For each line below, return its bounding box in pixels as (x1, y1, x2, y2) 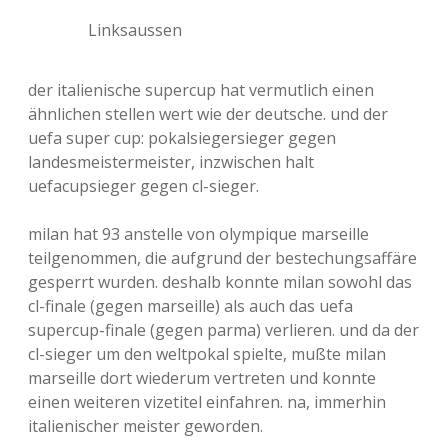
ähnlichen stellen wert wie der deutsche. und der (28, 103, 388, 125)
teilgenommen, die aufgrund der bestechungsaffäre (28, 247, 417, 269)
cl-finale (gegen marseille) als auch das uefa (28, 295, 353, 317)
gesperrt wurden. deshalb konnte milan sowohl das (28, 271, 412, 293)
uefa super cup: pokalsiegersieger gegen (28, 127, 336, 149)
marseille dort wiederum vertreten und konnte (28, 367, 376, 389)
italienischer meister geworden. (28, 415, 263, 437)
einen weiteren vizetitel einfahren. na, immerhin (28, 391, 386, 413)
